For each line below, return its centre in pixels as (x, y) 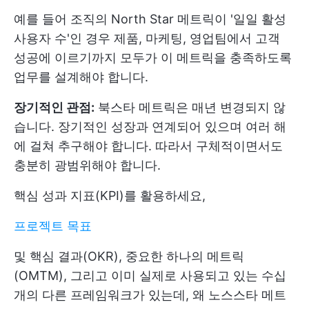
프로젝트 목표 (53, 226)
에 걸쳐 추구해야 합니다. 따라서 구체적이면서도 (148, 146)
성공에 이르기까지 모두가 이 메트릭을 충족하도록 (153, 58)
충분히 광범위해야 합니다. (87, 165)
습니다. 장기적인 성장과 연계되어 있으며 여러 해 (150, 127)
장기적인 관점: (54, 107)
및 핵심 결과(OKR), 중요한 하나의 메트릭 (129, 256)
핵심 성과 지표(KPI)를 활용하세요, (110, 196)
